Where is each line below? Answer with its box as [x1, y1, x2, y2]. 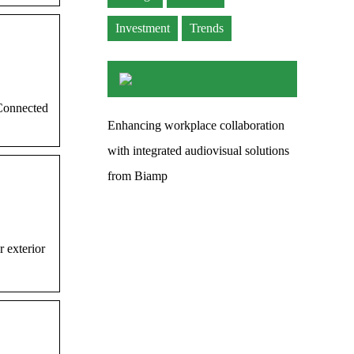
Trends [190, 21, 224, 35]
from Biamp [107, 169, 168, 183]
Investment [115, 21, 170, 35]
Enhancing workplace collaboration [107, 119, 284, 132]
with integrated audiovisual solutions [107, 144, 289, 157]
